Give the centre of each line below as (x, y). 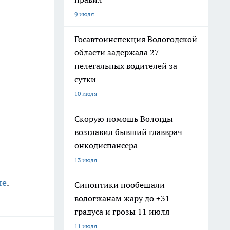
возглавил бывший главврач (128, 132)
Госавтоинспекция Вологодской (136, 39)
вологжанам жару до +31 (122, 198)
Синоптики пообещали (120, 185)
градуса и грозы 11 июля (122, 212)
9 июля (84, 14)
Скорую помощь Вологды (124, 119)
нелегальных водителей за (126, 66)
